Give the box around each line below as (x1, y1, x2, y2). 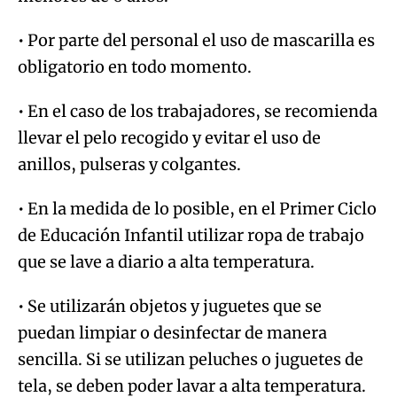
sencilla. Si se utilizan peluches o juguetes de (18, 348, 363, 370)
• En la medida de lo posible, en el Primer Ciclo (18, 198, 377, 219)
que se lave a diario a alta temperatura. (18, 251, 315, 272)
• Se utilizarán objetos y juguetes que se (18, 295, 322, 316)
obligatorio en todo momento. (18, 56, 252, 77)
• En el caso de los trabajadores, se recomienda (18, 100, 378, 121)
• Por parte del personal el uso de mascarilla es (18, 29, 375, 51)
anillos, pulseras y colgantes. (18, 153, 241, 175)
